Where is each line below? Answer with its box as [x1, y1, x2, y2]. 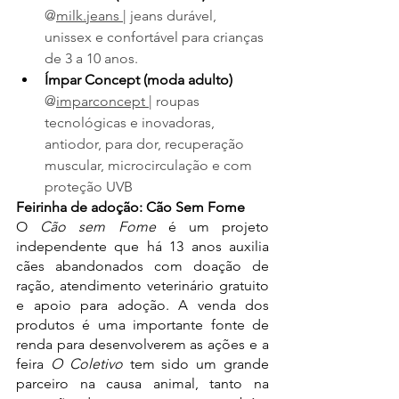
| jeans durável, [123, 6, 220, 24]
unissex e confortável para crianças [45, 28, 267, 45]
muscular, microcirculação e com [45, 156, 256, 174]
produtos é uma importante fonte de [16, 315, 269, 333]
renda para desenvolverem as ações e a [16, 335, 269, 353]
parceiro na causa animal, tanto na [16, 374, 269, 392]
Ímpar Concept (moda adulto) [45, 70, 236, 88]
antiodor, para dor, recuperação [45, 134, 248, 152]
